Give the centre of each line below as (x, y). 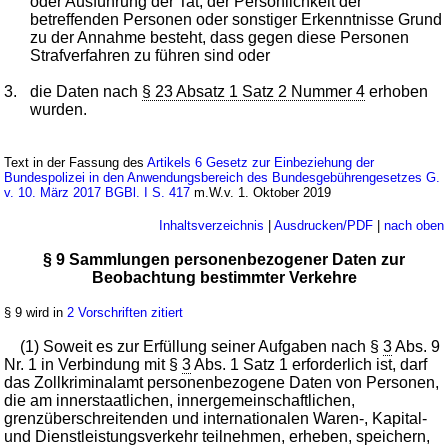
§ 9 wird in (36, 312)
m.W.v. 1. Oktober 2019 (261, 192)
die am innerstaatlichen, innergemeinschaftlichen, (180, 400)
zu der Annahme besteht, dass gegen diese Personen (220, 37)
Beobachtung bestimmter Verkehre (224, 277)
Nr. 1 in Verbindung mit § (93, 364)
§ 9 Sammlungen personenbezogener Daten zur (224, 259)
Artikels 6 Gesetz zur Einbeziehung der (261, 162)
